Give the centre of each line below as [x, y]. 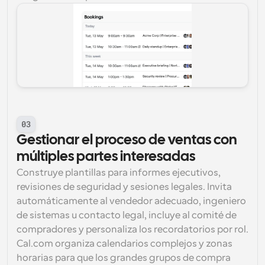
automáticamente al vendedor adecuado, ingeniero [131, 201]
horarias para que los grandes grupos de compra [124, 258]
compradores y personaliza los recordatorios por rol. [132, 230]
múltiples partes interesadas [106, 157]
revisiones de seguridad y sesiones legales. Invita [124, 187]
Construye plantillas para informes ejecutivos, [119, 173]
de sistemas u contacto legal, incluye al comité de [127, 215]
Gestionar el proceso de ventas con [127, 140]
